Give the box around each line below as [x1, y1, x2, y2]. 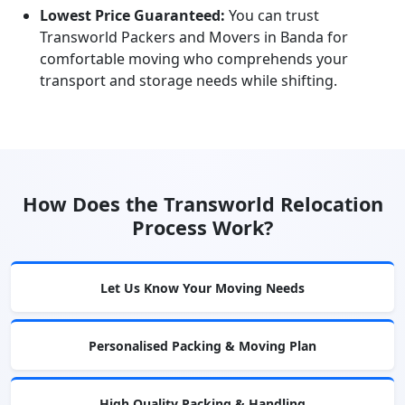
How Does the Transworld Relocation [22, 191, 383, 217]
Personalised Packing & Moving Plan [89, 337, 316, 354]
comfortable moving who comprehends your [40, 49, 348, 69]
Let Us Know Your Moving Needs [100, 279, 305, 297]
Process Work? [132, 214, 273, 240]
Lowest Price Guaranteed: [40, 5, 225, 25]
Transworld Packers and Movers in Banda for [40, 27, 348, 47]
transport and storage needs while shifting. [40, 71, 337, 90]
